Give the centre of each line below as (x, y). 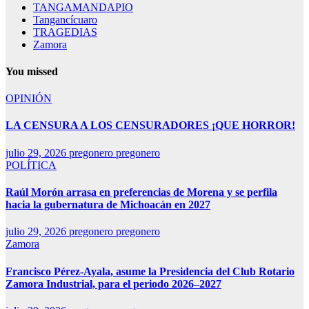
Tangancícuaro (65, 19)
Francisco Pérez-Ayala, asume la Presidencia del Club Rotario (150, 271)
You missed (32, 71)
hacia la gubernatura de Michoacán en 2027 (108, 205)
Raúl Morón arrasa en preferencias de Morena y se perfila (141, 192)
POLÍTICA (31, 165)
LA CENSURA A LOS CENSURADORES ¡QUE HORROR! (150, 126)
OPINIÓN (29, 99)
